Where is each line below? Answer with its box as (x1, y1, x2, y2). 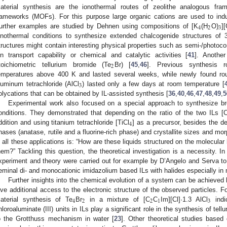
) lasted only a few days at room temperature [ (82, 80, 224, 88)
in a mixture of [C (85, 195, 150, 203)
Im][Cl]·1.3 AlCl (161, 195, 208, 203)
